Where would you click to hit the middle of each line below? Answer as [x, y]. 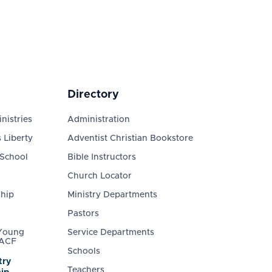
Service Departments [110, 233]
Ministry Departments [112, 195]
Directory [93, 95]
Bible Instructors [101, 157]
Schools [83, 251]
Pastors [83, 214]
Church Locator [99, 176]
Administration [98, 120]
